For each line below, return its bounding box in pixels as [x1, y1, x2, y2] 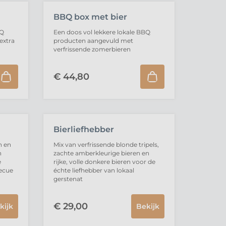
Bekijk [136, 202, 159, 211]
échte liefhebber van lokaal [53, 166, 134, 174]
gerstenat [53, 175, 83, 183]
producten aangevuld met [53, 37, 133, 44]
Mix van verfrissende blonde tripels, [53, 141, 159, 148]
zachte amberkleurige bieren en [53, 149, 149, 157]
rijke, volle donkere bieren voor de [53, 158, 155, 165]
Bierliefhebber [53, 125, 114, 134]
